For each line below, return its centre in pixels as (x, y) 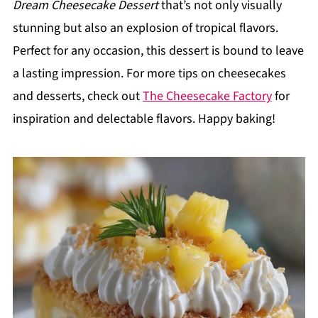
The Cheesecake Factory (207, 97)
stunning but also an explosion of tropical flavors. (145, 28)
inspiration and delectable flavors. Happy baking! (144, 119)
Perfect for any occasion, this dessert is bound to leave (158, 51)
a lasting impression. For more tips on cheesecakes (149, 74)
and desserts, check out (77, 97)
